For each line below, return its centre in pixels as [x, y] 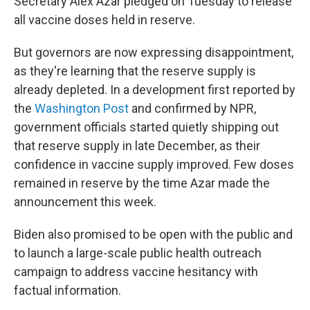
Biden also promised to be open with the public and [153, 234]
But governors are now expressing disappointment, [154, 52]
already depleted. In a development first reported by [155, 89]
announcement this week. [85, 201]
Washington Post [82, 108]
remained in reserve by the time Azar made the [142, 183]
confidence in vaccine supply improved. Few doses [154, 164]
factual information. [67, 290]
